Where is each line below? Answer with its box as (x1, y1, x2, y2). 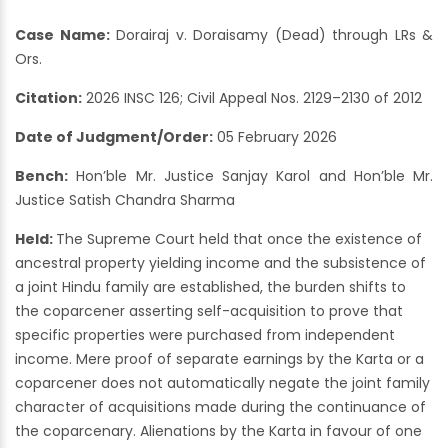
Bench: (15, 166, 68, 187)
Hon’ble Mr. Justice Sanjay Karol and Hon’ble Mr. (68, 166, 433, 187)
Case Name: (15, 25, 110, 46)
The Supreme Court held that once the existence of (56, 229, 422, 250)
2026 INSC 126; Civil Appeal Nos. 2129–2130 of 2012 (82, 88, 422, 109)
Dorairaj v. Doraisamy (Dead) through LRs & (109, 25, 433, 46)
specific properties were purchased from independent (15, 325, 395, 346)
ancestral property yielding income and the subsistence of (15, 253, 426, 274)
